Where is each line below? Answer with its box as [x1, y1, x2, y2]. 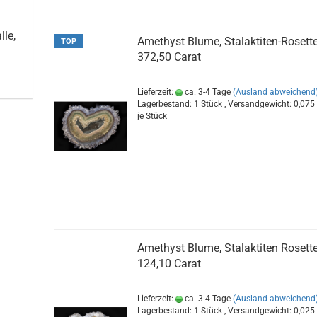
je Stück [137, 111, 168, 121]
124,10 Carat [137, 257, 202, 270]
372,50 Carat [137, 50, 202, 64]
